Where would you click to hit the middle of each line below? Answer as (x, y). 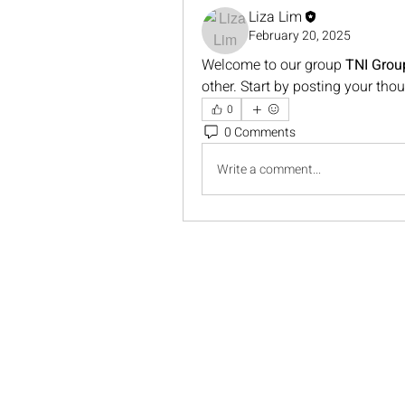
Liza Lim (275, 17)
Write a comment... (269, 169)
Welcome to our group (273, 65)
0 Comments (260, 132)
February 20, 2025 (300, 36)
